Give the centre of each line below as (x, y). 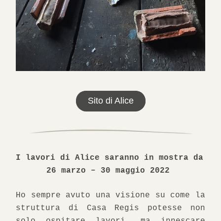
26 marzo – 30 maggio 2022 (110, 171)
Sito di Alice (110, 101)
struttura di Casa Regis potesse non (110, 208)
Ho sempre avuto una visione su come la (110, 195)
